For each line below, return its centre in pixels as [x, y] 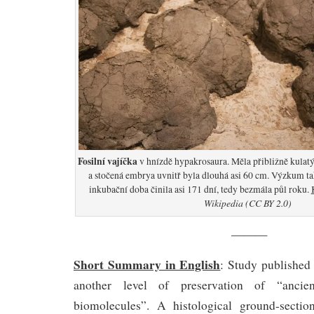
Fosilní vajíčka [108, 161]
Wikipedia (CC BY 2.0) [247, 203]
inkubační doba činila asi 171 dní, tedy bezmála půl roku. [200, 189]
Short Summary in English [147, 264]
